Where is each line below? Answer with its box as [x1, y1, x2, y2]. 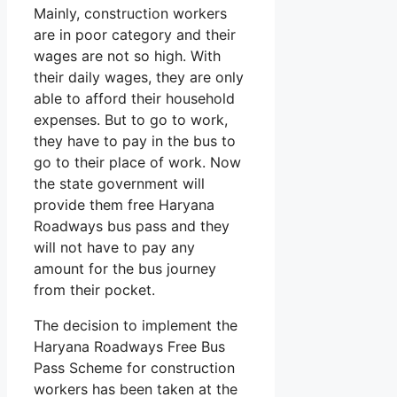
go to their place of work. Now [34, 153, 241, 172]
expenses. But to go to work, [34, 111, 228, 129]
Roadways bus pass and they [34, 217, 230, 236]
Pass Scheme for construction [34, 359, 235, 378]
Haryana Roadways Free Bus [34, 338, 225, 356]
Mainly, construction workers [34, 4, 227, 23]
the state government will [34, 175, 205, 193]
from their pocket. [34, 281, 155, 300]
